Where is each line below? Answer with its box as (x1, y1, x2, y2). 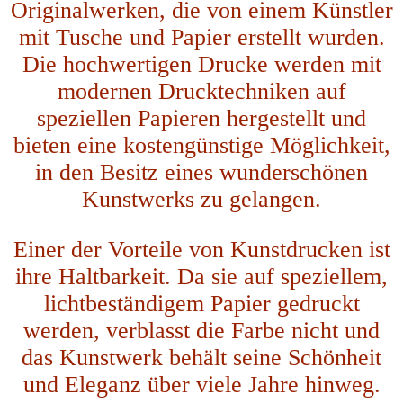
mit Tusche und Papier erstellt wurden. (18, 23, 385, 50)
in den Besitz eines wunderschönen (35, 158, 368, 185)
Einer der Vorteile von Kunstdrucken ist (13, 236, 390, 263)
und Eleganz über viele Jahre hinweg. (22, 371, 381, 398)
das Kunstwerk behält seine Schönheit (22, 344, 381, 371)
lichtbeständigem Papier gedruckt (43, 290, 360, 317)
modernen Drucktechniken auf (57, 77, 346, 104)
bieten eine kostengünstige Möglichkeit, (13, 131, 390, 158)
